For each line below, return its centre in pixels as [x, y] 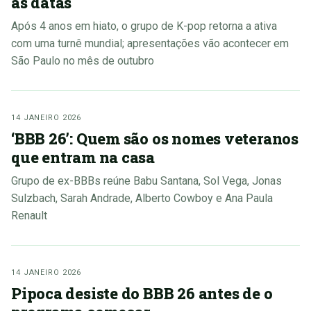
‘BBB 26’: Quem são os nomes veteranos [155, 139]
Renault [29, 216]
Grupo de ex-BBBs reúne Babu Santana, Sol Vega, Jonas [146, 181]
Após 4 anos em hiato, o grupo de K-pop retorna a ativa [144, 26]
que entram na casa [83, 158]
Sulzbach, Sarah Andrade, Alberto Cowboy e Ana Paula [142, 199]
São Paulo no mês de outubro [83, 61]
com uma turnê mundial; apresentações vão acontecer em [150, 44]
